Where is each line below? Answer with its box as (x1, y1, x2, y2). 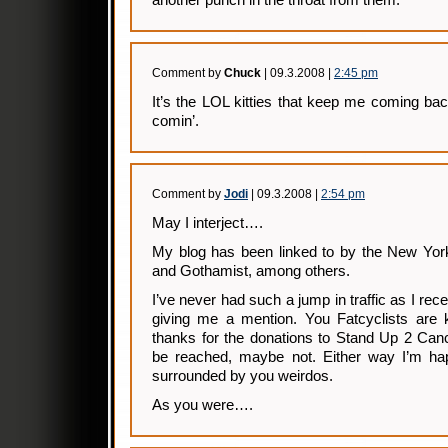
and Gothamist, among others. (152, 263, 350, 279)
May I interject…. (152, 215, 263, 231)
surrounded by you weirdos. (152, 368, 333, 384)
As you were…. (152, 397, 253, 413)
